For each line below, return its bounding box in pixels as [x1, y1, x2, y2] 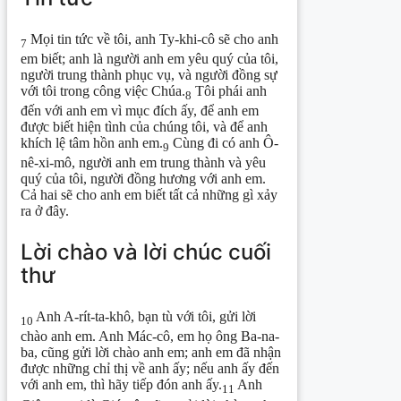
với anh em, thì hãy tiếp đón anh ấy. [21, 377, 222, 393]
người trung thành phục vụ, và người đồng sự [21, 66, 277, 82]
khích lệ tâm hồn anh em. [21, 134, 163, 150]
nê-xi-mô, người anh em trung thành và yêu [21, 155, 266, 171]
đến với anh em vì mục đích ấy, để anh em [21, 102, 259, 118]
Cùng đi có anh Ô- [169, 134, 278, 150]
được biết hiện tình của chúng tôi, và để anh [21, 118, 268, 134]
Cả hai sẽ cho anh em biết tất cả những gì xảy [21, 187, 277, 203]
